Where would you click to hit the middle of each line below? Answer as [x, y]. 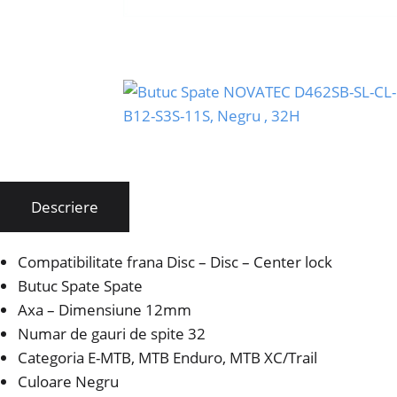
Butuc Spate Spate [80, 286]
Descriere [65, 207]
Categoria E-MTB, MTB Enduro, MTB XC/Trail [167, 358]
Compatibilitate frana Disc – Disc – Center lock [175, 262]
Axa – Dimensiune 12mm [105, 310]
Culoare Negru [68, 382]
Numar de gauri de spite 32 [112, 334]
